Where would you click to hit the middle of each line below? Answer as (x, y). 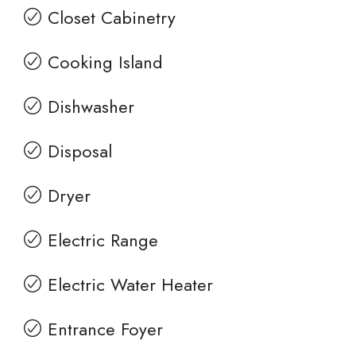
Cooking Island (105, 62)
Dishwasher (91, 106)
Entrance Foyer (105, 329)
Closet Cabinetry (112, 17)
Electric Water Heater (130, 284)
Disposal (80, 151)
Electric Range (103, 240)
